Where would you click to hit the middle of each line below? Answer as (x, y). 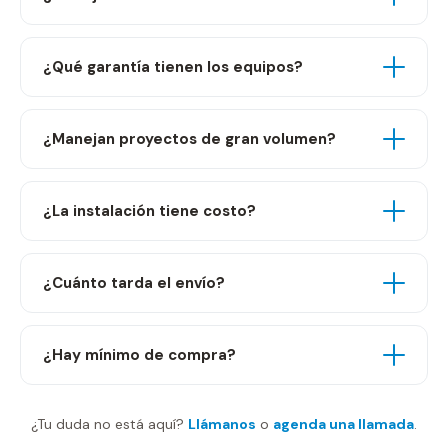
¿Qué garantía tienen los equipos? (173, 67)
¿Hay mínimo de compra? (139, 355)
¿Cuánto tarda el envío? (134, 283)
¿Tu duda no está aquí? (109, 424)
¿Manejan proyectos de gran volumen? (189, 139)
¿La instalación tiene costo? (149, 211)
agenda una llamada (343, 424)
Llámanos (222, 424)
